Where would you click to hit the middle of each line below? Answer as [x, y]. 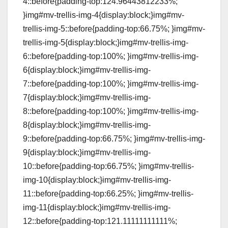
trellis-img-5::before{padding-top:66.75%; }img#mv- [114, 29]
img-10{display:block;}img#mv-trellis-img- [97, 180]
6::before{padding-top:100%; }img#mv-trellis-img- [111, 56]
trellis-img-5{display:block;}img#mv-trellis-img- [106, 43]
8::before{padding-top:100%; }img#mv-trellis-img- [111, 111]
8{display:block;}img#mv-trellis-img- [87, 125]
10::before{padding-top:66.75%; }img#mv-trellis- [108, 166]
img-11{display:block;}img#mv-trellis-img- [97, 208]
